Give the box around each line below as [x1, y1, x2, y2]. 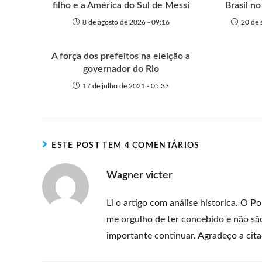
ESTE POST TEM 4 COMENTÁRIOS [51, 142, 200, 150]
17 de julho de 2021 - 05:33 [82, 82, 170, 89]
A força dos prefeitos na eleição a [51, 51, 191, 61]
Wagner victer [106, 170, 173, 181]
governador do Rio [82, 64, 159, 74]
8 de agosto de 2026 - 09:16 [82, 19, 170, 26]
